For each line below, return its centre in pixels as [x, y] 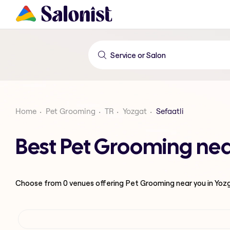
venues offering [97, 183]
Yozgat [135, 111]
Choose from [39, 183]
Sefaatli [170, 111]
